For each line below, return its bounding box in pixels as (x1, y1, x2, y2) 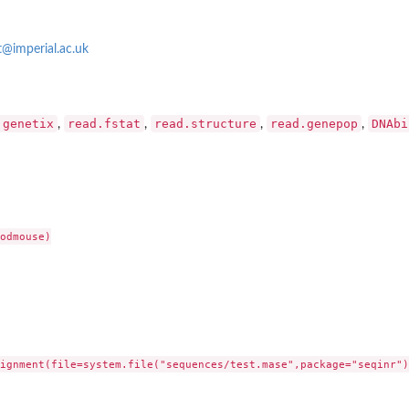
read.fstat (68, 117, 141, 131)
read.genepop (270, 117, 358, 131)
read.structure (154, 117, 257, 131)
